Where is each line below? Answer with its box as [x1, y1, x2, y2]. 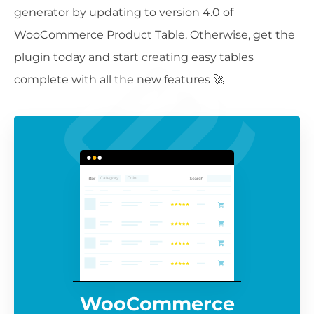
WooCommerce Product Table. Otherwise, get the [14, 27, 295, 41]
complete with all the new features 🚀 [14, 72, 224, 86]
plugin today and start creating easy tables [14, 50, 254, 64]
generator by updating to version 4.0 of [14, 5, 233, 19]
